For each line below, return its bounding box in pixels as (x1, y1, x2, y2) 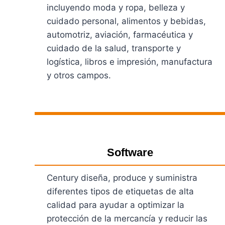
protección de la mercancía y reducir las (47, 213, 207, 223)
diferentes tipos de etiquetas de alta (47, 186, 194, 196)
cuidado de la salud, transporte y (47, 43, 181, 53)
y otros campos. (47, 70, 111, 80)
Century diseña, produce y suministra (47, 172, 197, 183)
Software (106, 146, 153, 159)
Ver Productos (47, 99, 104, 110)
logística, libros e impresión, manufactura (47, 56, 212, 67)
